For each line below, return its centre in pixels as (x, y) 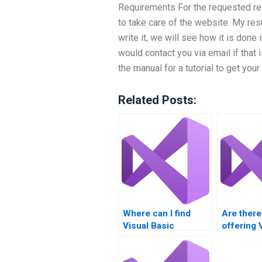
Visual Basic (149, 226)
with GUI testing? (158, 250)
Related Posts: (157, 100)
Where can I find (157, 213)
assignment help (158, 238)
